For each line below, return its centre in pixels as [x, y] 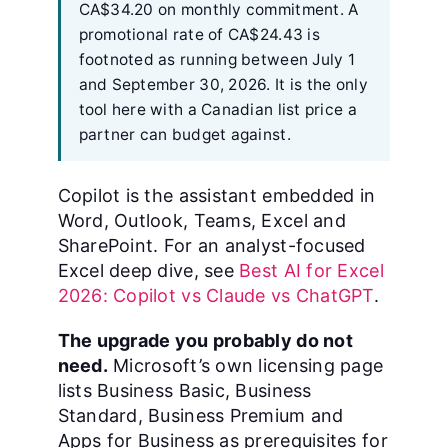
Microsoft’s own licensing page [245, 365]
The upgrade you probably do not [205, 340]
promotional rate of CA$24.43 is [199, 34]
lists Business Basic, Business [184, 390]
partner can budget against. [184, 134]
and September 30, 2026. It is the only [223, 84]
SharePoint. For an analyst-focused [211, 245]
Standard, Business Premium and [200, 415]
